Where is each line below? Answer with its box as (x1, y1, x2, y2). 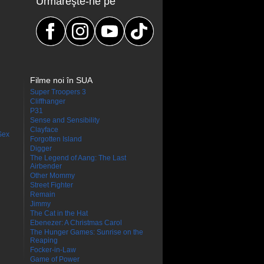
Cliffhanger (30, 97, 65, 105)
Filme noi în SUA (30, 75, 93, 85)
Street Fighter (30, 181, 73, 189)
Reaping (30, 236, 58, 245)
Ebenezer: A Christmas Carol (30, 219, 122, 227)
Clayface (30, 126, 58, 134)
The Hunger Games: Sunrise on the (30, 228, 143, 236)
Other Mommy (30, 171, 75, 180)
